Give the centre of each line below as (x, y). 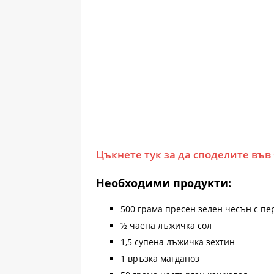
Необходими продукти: (164, 183)
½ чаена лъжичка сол (166, 225)
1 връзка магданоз (160, 258)
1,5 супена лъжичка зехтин (178, 242)
